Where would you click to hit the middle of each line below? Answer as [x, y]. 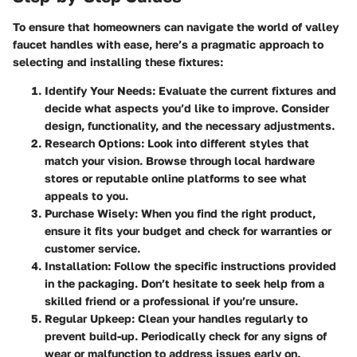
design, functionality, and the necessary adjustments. [190, 125]
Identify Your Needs [98, 90]
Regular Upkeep [88, 318]
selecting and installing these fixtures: [118, 61]
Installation [76, 265]
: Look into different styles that [225, 143]
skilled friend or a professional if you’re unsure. [171, 300]
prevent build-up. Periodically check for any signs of [186, 335]
